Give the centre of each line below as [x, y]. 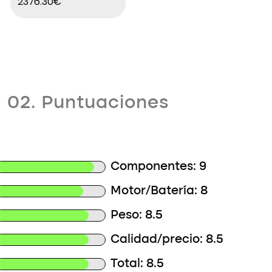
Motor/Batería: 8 [159, 191]
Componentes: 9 [159, 167]
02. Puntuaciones [88, 103]
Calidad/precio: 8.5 [167, 240]
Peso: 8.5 [137, 216]
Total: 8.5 [138, 264]
